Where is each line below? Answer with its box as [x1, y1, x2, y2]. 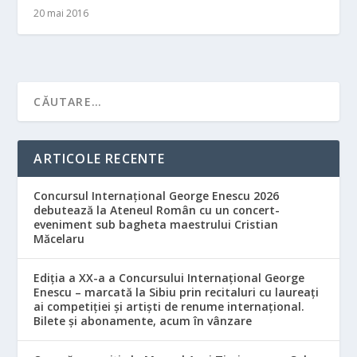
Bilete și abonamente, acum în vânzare [33, 313, 253, 329]
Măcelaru [33, 231, 85, 247]
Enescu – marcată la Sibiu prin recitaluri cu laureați [33, 284, 320, 300]
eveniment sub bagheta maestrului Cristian [33, 217, 279, 233]
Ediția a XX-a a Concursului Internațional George [33, 270, 305, 286]
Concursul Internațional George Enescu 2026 [33, 188, 280, 204]
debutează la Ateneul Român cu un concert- [33, 202, 280, 218]
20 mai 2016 [33, 6, 89, 21]
